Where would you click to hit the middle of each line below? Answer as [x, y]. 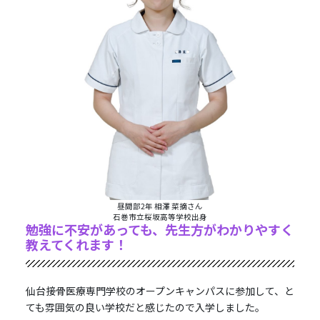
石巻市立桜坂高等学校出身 [160, 216]
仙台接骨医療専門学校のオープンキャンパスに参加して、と [160, 290]
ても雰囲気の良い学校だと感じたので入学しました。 [145, 307]
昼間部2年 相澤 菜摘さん [160, 206]
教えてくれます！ [76, 244]
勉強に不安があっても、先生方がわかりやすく [159, 229]
